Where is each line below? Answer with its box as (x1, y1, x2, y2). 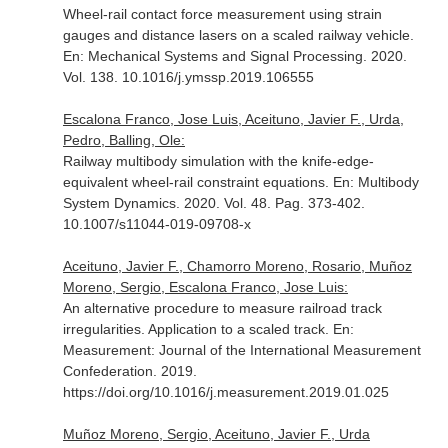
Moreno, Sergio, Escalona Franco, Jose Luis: (62, 279, 348, 295)
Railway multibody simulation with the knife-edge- (62, 153, 374, 169)
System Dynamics (62, 195, 176, 211)
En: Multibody (332, 174, 419, 190)
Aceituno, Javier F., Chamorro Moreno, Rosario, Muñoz (62, 258, 412, 274)
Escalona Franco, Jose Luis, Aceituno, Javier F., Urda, (62, 111, 404, 127)
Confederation (62, 363, 153, 379)
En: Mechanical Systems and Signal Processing (62, 48, 363, 64)
